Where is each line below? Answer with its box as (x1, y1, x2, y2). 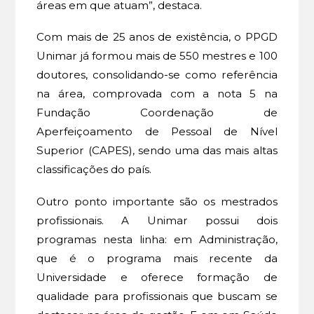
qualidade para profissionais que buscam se (36, 289, 278, 303)
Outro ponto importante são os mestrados (36, 194, 278, 208)
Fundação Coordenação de (36, 106, 278, 120)
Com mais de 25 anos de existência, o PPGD (36, 30, 278, 44)
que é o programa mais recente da (36, 251, 278, 265)
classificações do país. (36, 163, 155, 177)
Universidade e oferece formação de (36, 270, 278, 284)
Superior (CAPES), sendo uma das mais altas (36, 144, 278, 158)
